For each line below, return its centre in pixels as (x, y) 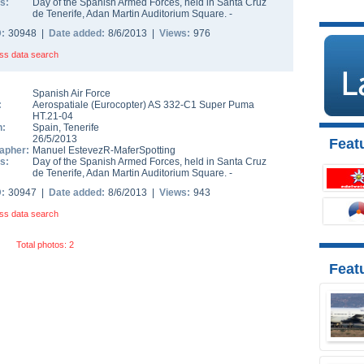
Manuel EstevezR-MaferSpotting (104, 150)
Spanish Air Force (71, 93)
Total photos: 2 (45, 245)
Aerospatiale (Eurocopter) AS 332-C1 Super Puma (143, 105)
